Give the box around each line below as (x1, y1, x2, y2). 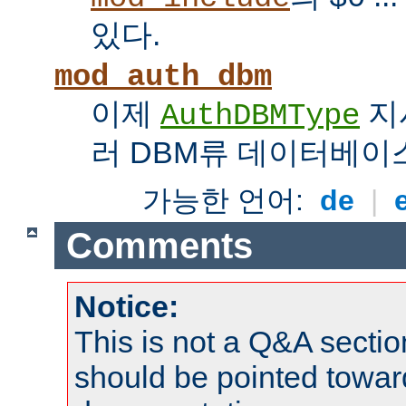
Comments (65, 225, 253, 266)
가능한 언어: (142, 184, 313, 217)
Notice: (74, 289, 179, 324)
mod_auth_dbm (54, 60, 272, 95)
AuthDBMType (160, 99, 360, 134)
